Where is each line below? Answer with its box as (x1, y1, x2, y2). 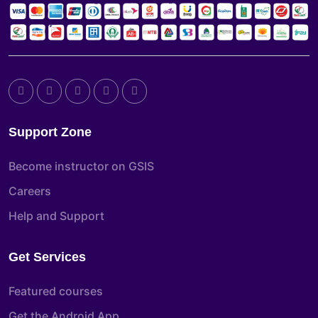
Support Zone (9, 125, 92, 140)
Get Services (9, 250, 86, 265)
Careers (9, 184, 51, 199)
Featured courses (9, 284, 103, 299)
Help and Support (9, 209, 104, 224)
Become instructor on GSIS (9, 159, 154, 174)
